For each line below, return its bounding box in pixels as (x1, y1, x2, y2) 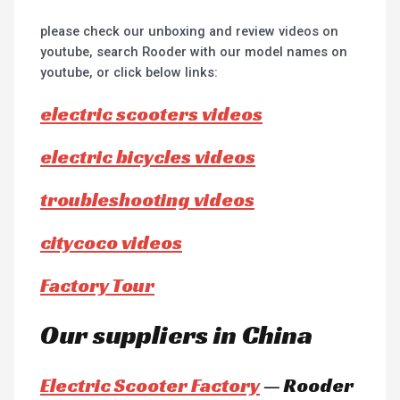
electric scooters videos (40, 101, 263, 126)
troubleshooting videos (40, 187, 255, 212)
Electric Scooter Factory (40, 373, 261, 398)
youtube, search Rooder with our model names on (40, 43, 348, 60)
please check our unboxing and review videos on (40, 22, 339, 39)
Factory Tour (40, 272, 155, 297)
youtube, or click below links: (40, 63, 219, 80)
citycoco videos (40, 229, 183, 254)
